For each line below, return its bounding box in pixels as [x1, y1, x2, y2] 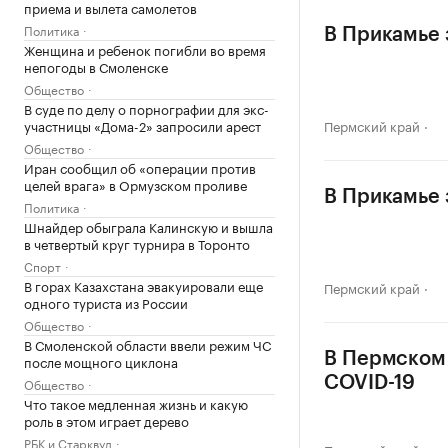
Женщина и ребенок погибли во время [24, 39, 266, 59]
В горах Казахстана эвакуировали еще [24, 275, 263, 295]
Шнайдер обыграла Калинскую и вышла [24, 216, 273, 236]
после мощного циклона [24, 351, 178, 371]
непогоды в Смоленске [24, 56, 168, 76]
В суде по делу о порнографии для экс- [24, 98, 269, 118]
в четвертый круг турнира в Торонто [24, 233, 250, 253]
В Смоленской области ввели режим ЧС [24, 334, 271, 354]
